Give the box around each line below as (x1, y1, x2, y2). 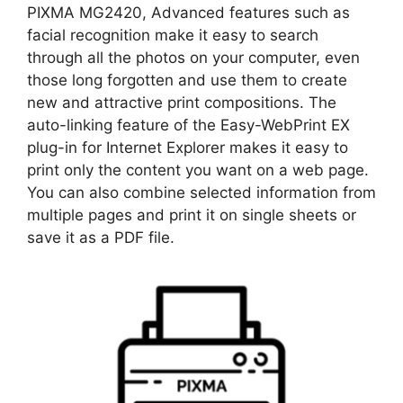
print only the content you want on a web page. (27, 160, 369, 179)
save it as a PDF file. (27, 228, 175, 246)
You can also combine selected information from (27, 183, 376, 201)
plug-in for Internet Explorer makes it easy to (27, 138, 348, 157)
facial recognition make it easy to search (27, 25, 318, 44)
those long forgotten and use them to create (27, 70, 347, 89)
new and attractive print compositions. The (27, 93, 336, 112)
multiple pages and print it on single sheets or (27, 205, 356, 224)
